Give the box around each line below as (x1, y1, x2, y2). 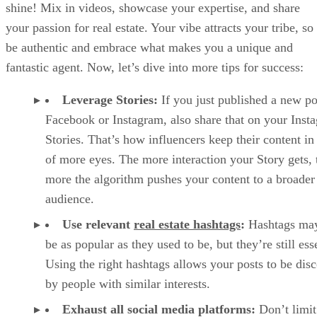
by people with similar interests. (45, 276, 210, 291)
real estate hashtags (134, 217, 241, 231)
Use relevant (62, 217, 134, 231)
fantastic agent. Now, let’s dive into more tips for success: (6, 59, 304, 74)
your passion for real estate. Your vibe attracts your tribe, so (6, 20, 313, 35)
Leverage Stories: (62, 92, 158, 107)
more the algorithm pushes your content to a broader (45, 171, 315, 186)
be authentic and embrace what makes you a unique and (6, 40, 293, 54)
